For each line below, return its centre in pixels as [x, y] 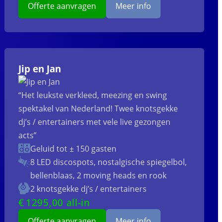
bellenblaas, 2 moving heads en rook [99, 176]
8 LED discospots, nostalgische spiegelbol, [109, 162]
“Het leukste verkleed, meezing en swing [93, 95]
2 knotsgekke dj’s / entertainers [89, 189]
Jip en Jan [40, 69]
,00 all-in [69, 203]
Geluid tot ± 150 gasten [74, 149]
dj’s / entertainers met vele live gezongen [95, 122]
